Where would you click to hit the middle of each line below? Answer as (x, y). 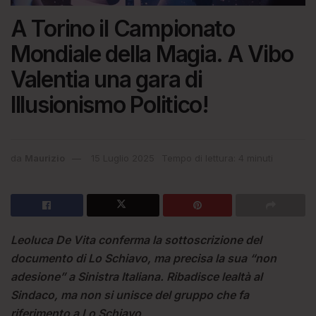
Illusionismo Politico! (110, 104)
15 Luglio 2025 (123, 158)
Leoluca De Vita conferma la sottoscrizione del (136, 239)
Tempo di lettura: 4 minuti (217, 158)
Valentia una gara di (107, 79)
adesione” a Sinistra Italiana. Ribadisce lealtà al (136, 276)
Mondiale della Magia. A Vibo (152, 54)
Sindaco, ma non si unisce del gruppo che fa (130, 294)
